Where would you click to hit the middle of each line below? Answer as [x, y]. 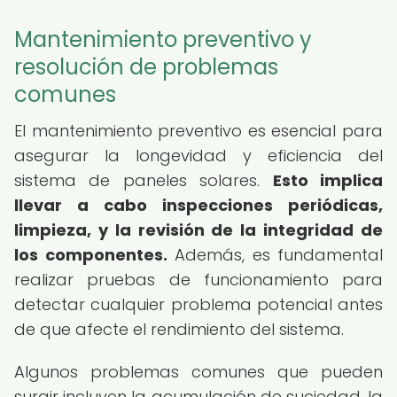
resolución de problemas [146, 67]
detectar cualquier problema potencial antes [198, 304]
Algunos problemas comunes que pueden [198, 372]
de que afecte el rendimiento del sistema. [179, 329]
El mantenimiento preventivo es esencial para [198, 131]
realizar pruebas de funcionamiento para [198, 280]
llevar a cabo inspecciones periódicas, [198, 205]
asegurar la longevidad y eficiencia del [198, 156]
